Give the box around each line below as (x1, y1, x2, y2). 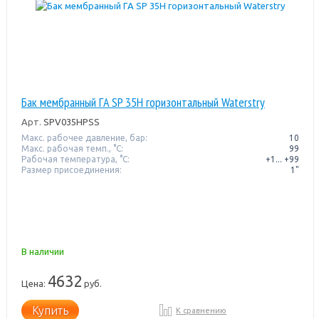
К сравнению (176, 305, 227, 315)
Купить (31, 303, 68, 317)
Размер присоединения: (21, 164, 122, 174)
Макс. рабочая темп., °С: (21, 143, 123, 153)
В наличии (21, 246, 64, 256)
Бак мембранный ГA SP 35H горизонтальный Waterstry (21, 93, 265, 110)
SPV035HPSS (41, 116, 100, 127)
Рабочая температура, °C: (21, 154, 130, 164)
